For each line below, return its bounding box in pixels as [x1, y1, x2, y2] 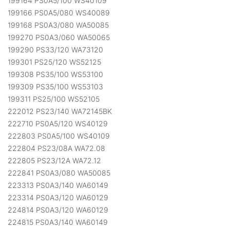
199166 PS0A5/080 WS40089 [8, 8, 110, 17]
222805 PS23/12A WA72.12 [8, 156, 101, 165]
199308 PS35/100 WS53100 [8, 70, 103, 79]
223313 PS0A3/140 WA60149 [8, 181, 108, 190]
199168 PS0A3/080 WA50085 [8, 21, 109, 30]
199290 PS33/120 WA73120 [8, 45, 103, 54]
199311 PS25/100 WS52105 [8, 94, 100, 104]
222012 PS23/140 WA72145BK [8, 107, 112, 116]
